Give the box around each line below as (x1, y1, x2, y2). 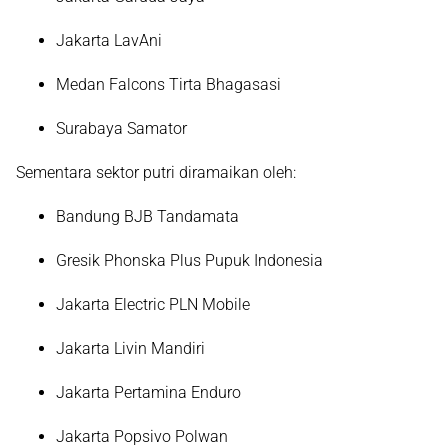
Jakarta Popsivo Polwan (56, 427, 228, 446)
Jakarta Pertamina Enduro (56, 383, 241, 402)
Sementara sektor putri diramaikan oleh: (16, 163, 296, 182)
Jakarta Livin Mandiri (56, 339, 205, 358)
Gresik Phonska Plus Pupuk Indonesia (56, 251, 323, 270)
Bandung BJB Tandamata (56, 207, 239, 226)
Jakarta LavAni (56, 31, 162, 50)
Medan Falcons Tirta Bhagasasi (56, 75, 281, 94)
